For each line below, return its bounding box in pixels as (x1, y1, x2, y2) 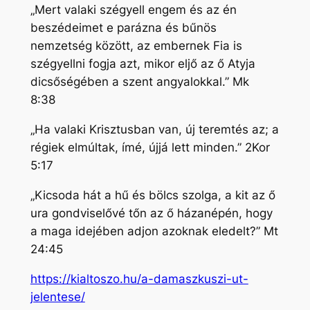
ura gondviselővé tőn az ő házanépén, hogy (30, 206, 273, 220)
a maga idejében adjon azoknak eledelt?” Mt (30, 224, 278, 238)
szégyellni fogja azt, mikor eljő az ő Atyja (30, 57, 255, 71)
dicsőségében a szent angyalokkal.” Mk (30, 75, 249, 89)
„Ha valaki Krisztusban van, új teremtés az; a (30, 122, 279, 137)
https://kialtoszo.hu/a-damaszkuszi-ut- (30, 271, 248, 286)
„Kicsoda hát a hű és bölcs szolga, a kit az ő (30, 188, 275, 202)
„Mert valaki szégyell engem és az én (30, 3, 237, 17)
